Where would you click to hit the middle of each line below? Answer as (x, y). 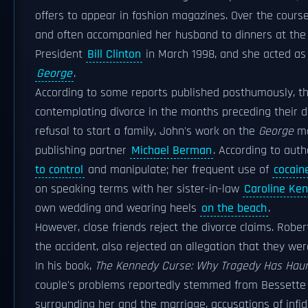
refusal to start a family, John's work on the (147, 131)
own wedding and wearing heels (118, 208)
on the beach (234, 208)
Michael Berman (172, 151)
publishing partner (82, 151)
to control (59, 170)
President (60, 54)
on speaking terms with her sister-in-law (139, 189)
